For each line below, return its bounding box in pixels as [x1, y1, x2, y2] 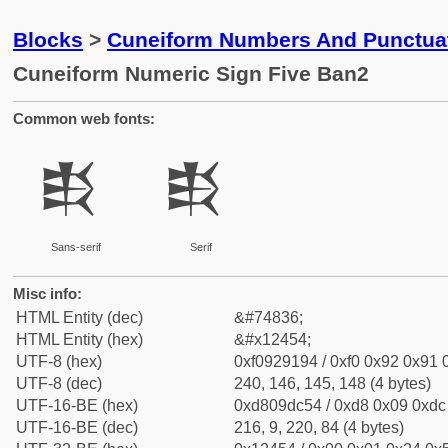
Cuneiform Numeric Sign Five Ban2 [13, 62, 369, 85]
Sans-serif [50, 241, 101, 253]
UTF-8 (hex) [16, 353, 102, 370]
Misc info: [13, 285, 82, 302]
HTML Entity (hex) [16, 331, 143, 348]
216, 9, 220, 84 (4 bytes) [234, 419, 404, 436]
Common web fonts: [13, 110, 155, 127]
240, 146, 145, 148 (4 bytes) [234, 375, 431, 392]
